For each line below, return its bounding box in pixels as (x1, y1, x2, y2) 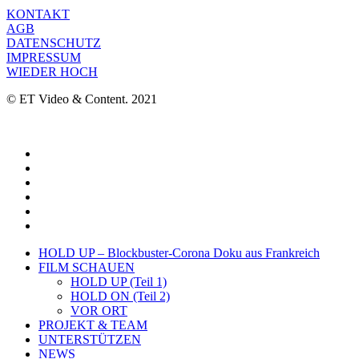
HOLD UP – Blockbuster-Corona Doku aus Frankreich (38, 245, 320, 260)
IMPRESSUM (6, 50, 81, 64)
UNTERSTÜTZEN (38, 332, 141, 346)
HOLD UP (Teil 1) (71, 274, 167, 288)
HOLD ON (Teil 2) (71, 288, 170, 303)
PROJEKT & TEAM (38, 317, 147, 332)
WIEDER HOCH (6, 64, 98, 79)
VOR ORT (71, 303, 127, 317)
